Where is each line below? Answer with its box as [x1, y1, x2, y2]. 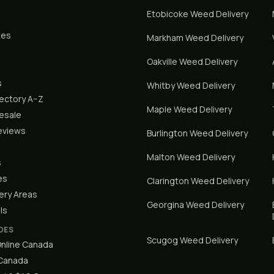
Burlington [147, 127, 188, 139]
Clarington [147, 175, 189, 187]
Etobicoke [147, 8, 188, 20]
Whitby [147, 80, 175, 91]
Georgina [147, 199, 184, 210]
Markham [147, 32, 183, 43]
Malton [147, 151, 175, 163]
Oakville [147, 56, 177, 67]
